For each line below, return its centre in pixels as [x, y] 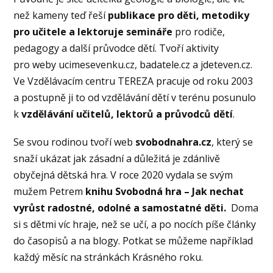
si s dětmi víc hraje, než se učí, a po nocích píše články [135, 225]
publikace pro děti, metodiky [179, 16]
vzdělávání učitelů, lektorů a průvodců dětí [127, 114]
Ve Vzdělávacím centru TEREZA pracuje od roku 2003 [133, 81]
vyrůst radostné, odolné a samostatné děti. [120, 208]
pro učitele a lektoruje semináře [94, 32]
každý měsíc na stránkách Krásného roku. [108, 257]
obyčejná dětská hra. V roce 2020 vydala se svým [123, 175]
